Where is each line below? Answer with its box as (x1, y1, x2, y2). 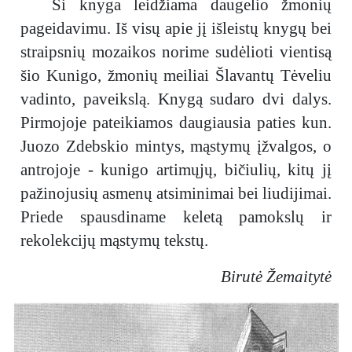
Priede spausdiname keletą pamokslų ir (20, 207, 332, 226)
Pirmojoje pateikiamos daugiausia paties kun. (20, 113, 332, 132)
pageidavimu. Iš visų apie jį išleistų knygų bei (20, 19, 332, 38)
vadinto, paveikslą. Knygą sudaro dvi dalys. (20, 90, 332, 108)
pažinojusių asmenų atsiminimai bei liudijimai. (20, 184, 332, 203)
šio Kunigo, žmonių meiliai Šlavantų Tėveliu (20, 66, 332, 85)
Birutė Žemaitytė (221, 267, 332, 286)
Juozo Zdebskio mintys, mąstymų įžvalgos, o (20, 137, 332, 156)
